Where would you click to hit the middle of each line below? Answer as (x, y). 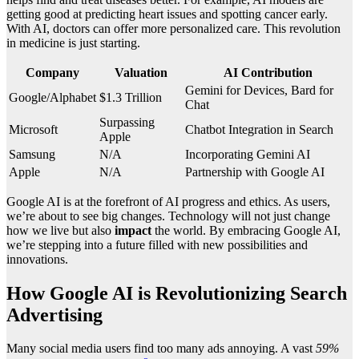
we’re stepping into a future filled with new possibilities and (157, 244)
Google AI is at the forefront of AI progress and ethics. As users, (168, 201)
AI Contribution (268, 72)
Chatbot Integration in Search (259, 129)
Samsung (32, 154)
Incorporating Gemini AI (248, 154)
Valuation (141, 72)
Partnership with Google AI (255, 171)
